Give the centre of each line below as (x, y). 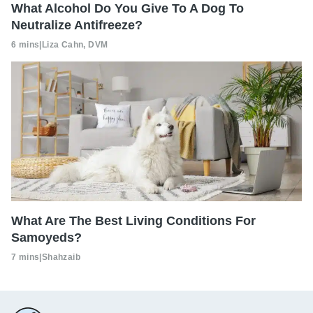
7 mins (26, 257)
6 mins (26, 44)
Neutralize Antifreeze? (77, 25)
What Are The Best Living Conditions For (133, 220)
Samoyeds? (46, 237)
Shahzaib (61, 257)
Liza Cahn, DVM (75, 44)
